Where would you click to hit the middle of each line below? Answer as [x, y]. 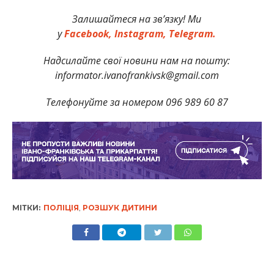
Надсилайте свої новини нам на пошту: [137, 60]
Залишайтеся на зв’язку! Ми [137, 19]
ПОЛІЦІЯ [61, 207]
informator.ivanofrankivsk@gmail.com [137, 75]
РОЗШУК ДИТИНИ [120, 207]
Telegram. [193, 33]
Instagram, [141, 33]
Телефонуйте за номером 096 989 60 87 [137, 102]
